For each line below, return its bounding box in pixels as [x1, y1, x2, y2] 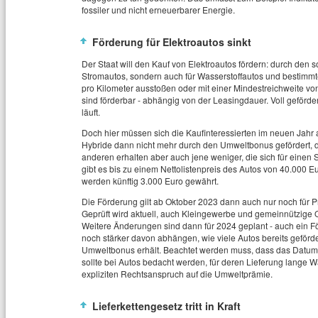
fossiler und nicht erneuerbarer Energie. [82, 4, 235, 16]
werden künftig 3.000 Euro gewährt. [82, 175, 219, 187]
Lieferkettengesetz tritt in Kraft [92, 299, 241, 314]
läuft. [82, 106, 100, 119]
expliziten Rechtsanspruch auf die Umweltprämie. [82, 268, 273, 280]
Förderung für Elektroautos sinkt [92, 35, 251, 50]
